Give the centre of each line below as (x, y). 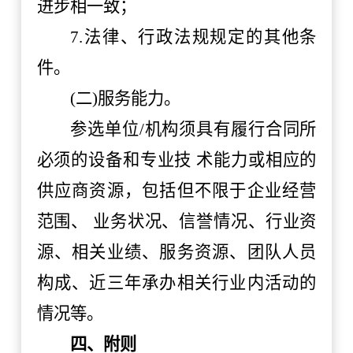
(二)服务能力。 (126, 99)
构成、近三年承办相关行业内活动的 (176, 283)
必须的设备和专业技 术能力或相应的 (176, 160)
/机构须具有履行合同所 (228, 130)
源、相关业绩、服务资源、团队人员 (176, 253)
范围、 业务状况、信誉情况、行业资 (176, 222)
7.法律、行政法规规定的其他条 (193, 37)
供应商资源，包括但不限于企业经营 (176, 191)
